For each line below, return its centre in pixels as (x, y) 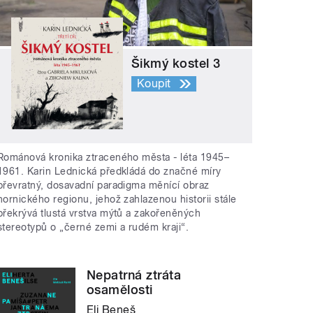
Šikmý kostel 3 (176, 63)
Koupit (154, 83)
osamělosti (120, 290)
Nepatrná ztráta (134, 275)
